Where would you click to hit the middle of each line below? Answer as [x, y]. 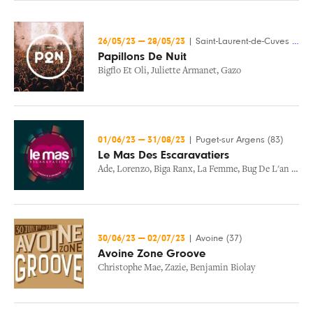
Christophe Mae [129, 268]
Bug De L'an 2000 [267, 170]
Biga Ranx [173, 170]
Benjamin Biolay [223, 268]
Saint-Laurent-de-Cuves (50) [244, 41]
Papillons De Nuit [142, 57]
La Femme [217, 170]
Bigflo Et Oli [122, 71]
